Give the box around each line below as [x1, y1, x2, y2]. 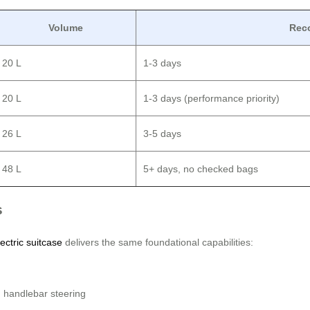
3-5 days [143, 128, 181, 140]
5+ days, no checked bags [143, 163, 258, 175]
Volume [48, 22, 83, 34]
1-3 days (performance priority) [143, 93, 280, 104]
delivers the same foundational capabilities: [62, 237, 253, 248]
